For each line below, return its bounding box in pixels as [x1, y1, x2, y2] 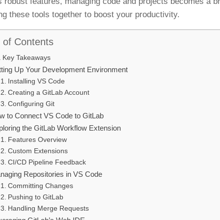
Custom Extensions [7, 147, 68, 155]
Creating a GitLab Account [7, 89, 89, 97]
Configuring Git [7, 100, 55, 108]
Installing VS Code [7, 78, 65, 85]
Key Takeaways [2, 54, 51, 62]
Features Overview [7, 136, 67, 144]
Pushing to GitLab [7, 193, 63, 201]
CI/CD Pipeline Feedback [7, 159, 86, 166]
